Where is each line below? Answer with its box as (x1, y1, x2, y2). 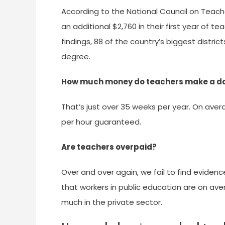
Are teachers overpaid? (61, 142, 157, 152)
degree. (61, 51, 90, 62)
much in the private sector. (61, 197, 162, 207)
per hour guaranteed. (61, 117, 141, 127)
